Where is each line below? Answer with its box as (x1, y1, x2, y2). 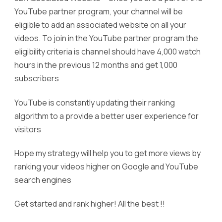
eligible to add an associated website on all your (14, 19, 186, 31)
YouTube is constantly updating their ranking (14, 97, 175, 108)
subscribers (14, 73, 59, 84)
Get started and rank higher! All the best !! (14, 198, 165, 210)
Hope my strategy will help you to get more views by (14, 148, 201, 159)
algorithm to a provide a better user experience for (14, 110, 199, 121)
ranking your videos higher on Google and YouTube (14, 161, 198, 172)
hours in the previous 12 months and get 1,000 (14, 59, 177, 71)
